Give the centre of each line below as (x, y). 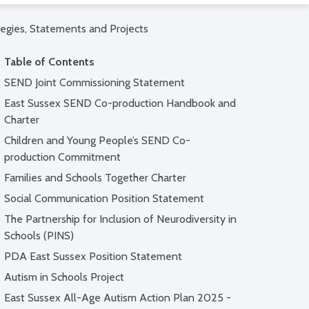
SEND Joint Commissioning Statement (94, 82)
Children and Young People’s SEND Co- (97, 140)
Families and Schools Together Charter (95, 178)
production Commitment (62, 157)
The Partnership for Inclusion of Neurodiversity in (120, 219)
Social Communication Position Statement (104, 198)
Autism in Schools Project (64, 277)
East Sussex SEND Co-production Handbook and (120, 103)
